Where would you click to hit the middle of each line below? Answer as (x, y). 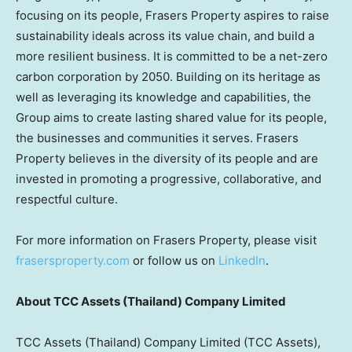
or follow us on (174, 260)
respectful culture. (67, 199)
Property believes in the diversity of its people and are (167, 158)
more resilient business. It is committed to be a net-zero (172, 56)
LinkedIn (242, 260)
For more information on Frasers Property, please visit (166, 240)
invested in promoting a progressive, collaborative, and (169, 178)
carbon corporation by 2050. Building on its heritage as (168, 76)
